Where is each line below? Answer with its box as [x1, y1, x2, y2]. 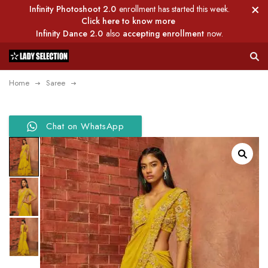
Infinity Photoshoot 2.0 [29, 3, 116, 15]
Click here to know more [81, 15, 175, 27]
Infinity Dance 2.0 [36, 28, 103, 39]
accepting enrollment [123, 28, 204, 39]
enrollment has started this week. [119, 3, 230, 15]
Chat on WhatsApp [46, 120, 124, 133]
